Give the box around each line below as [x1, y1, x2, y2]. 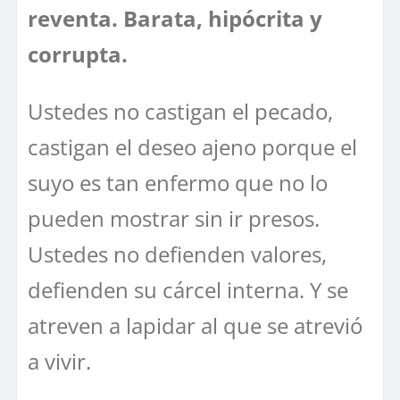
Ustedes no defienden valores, [28, 238, 327, 269]
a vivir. [28, 346, 91, 376]
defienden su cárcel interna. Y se [28, 274, 348, 304]
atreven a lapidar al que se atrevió [28, 310, 362, 340]
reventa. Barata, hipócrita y [28, 3, 322, 33]
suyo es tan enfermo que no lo [28, 167, 328, 197]
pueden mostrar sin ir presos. [28, 203, 320, 233]
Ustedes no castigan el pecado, [28, 96, 333, 126]
